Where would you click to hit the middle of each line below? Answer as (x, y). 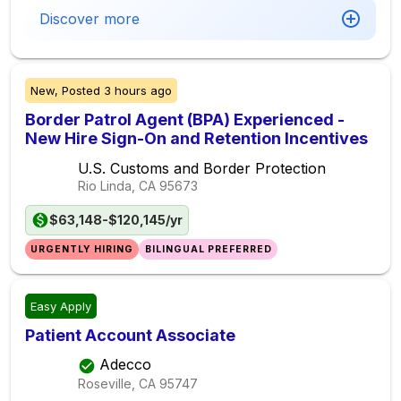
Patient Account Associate (130, 335)
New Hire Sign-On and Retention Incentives (196, 138)
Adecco (125, 365)
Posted (81, 90)
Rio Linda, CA (117, 186)
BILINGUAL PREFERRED (208, 249)
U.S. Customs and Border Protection (202, 168)
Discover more (90, 19)
